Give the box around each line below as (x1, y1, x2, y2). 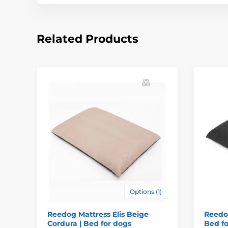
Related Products (37, 32, 138, 46)
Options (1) (129, 188, 162, 196)
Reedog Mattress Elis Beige (47, 210, 149, 219)
